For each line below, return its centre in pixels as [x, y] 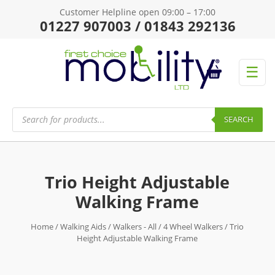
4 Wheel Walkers [193, 226]
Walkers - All [135, 226]
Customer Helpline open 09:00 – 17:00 [137, 12]
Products [30, 110]
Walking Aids [83, 226]
